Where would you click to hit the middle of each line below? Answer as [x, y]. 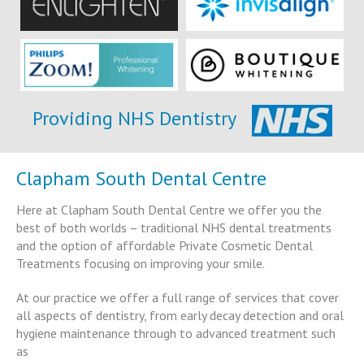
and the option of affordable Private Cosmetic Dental [165, 245]
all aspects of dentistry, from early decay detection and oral [180, 315]
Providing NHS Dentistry [134, 118]
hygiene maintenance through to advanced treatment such [176, 333]
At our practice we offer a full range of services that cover [178, 297]
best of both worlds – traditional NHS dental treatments [174, 227]
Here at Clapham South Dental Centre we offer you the [169, 209]
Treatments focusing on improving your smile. [141, 263]
